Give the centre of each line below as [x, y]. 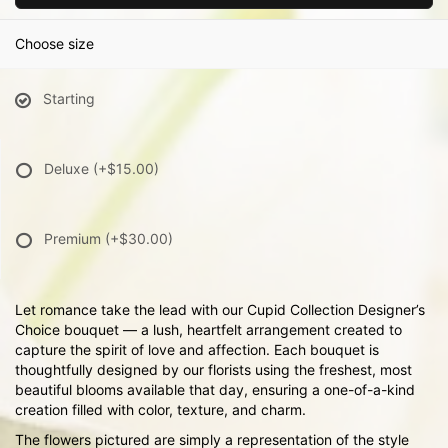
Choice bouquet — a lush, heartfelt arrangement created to [208, 329]
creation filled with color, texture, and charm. [160, 409]
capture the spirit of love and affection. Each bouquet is [197, 349]
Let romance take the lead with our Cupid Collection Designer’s [220, 309]
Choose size [54, 43]
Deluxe [68, 168]
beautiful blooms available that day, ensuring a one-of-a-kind [215, 389]
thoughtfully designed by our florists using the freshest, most [213, 369]
